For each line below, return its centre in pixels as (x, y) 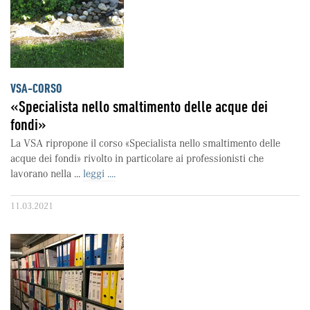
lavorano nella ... (47, 174)
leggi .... (99, 174)
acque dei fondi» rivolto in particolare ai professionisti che (137, 158)
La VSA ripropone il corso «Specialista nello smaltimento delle (145, 143)
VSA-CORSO (36, 89)
